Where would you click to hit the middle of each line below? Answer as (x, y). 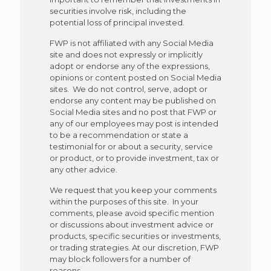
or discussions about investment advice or (131, 224)
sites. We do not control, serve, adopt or (128, 89)
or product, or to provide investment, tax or (134, 158)
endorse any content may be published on (132, 100)
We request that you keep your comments (133, 190)
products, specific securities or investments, (135, 236)
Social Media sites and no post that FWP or (133, 112)
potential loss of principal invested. (117, 22)
